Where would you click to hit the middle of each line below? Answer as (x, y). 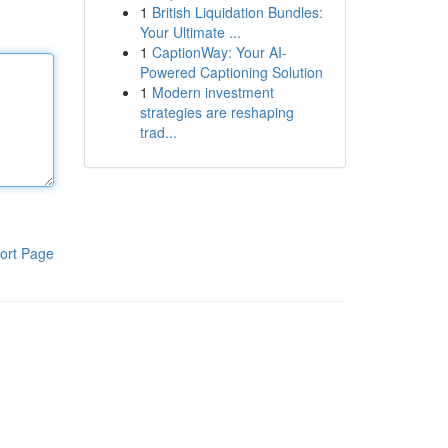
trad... (158, 132)
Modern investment (212, 92)
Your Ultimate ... (190, 32)
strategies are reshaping (216, 112)
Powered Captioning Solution (231, 72)
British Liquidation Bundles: (237, 12)
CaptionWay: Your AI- (219, 52)
